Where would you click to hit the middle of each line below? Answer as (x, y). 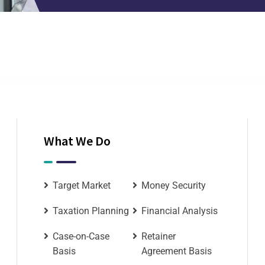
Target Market (82, 186)
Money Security (174, 186)
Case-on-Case (81, 237)
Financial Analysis (180, 211)
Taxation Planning (91, 211)
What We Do (77, 141)
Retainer (159, 237)
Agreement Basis (177, 251)
